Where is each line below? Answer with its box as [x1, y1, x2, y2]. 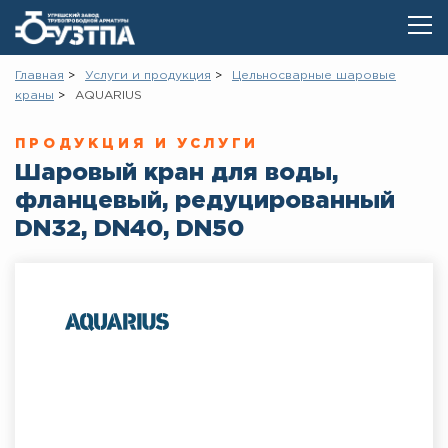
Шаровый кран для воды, [15, 162, 338, 184]
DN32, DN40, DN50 [15, 218, 244, 240]
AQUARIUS [75, 90, 142, 101]
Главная [15, 70, 64, 81]
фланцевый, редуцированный [15, 190, 395, 212]
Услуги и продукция [85, 70, 211, 81]
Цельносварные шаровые [232, 70, 396, 81]
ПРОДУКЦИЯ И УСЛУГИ [15, 138, 260, 150]
